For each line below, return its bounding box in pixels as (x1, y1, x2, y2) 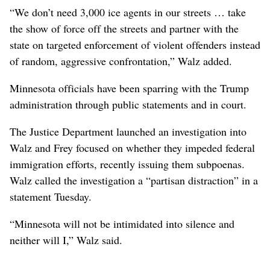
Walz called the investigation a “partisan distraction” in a (10, 172, 258, 187)
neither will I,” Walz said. (10, 232, 122, 247)
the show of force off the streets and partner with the (10, 20, 239, 36)
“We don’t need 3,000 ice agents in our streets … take (10, 4, 246, 19)
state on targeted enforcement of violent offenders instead (10, 37, 260, 52)
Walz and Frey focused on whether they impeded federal (10, 140, 255, 155)
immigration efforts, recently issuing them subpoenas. (10, 156, 245, 171)
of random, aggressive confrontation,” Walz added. (10, 53, 232, 68)
